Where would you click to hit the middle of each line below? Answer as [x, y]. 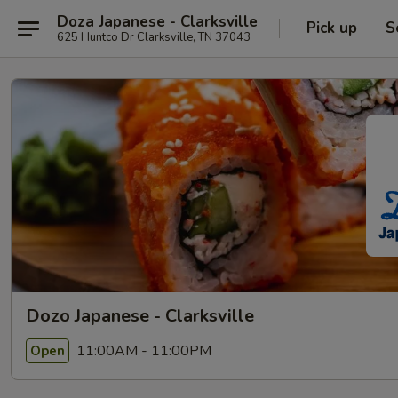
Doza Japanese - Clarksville [157, 21]
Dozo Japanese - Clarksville [140, 316]
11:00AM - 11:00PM [142, 350]
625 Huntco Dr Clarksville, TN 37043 [154, 37]
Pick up [332, 28]
